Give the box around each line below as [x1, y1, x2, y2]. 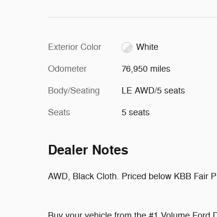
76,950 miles [121, 63, 170, 74]
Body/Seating [48, 85, 100, 96]
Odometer [48, 63, 87, 74]
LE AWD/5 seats [121, 85, 185, 96]
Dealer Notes [48, 142, 128, 159]
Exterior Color [48, 42, 101, 52]
